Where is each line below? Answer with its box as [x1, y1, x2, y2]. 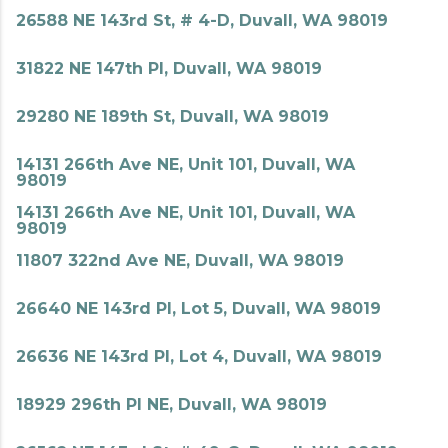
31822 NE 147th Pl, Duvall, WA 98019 [16, 59, 322, 78]
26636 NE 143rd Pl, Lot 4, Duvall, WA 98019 [16, 347, 382, 366]
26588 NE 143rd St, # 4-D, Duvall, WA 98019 [16, 11, 388, 30]
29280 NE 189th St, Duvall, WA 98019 [16, 107, 329, 126]
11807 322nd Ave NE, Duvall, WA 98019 [16, 251, 344, 270]
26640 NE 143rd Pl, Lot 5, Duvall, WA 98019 [16, 299, 381, 318]
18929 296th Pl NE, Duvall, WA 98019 [16, 395, 327, 414]
